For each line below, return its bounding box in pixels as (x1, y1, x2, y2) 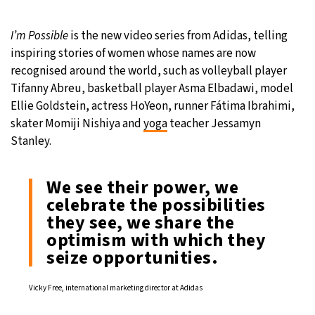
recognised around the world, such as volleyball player (11, 62, 287, 79)
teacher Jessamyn (167, 115, 261, 132)
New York (73, 89, 115, 105)
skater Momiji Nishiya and (11, 115, 143, 132)
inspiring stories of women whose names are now (11, 44, 256, 62)
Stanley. (11, 132, 51, 150)
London (73, 124, 106, 140)
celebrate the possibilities (46, 191, 266, 218)
